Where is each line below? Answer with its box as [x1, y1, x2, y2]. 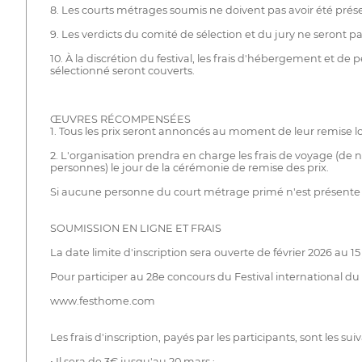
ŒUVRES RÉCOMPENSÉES [49, 113, 191, 126]
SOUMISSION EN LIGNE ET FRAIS [49, 222, 221, 235]
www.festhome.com [49, 295, 155, 308]
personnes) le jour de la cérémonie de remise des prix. [49, 162, 329, 175]
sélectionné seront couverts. [49, 65, 195, 78]
